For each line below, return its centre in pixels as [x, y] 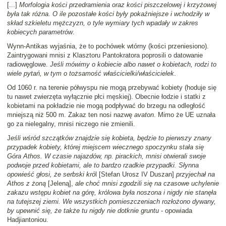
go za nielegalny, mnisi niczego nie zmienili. [71, 124]
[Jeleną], [60, 184]
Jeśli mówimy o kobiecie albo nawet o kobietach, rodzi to [133, 65]
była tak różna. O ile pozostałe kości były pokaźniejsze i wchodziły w [108, 14]
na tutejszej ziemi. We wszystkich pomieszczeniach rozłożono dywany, [111, 202]
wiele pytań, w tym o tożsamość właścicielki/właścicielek [91, 74]
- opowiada [176, 211]
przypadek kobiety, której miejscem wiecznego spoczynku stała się [105, 147]
